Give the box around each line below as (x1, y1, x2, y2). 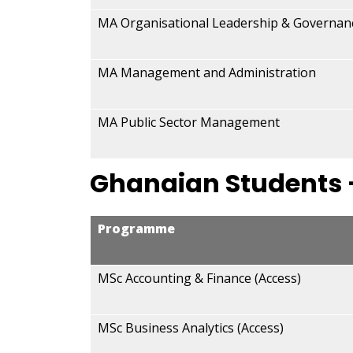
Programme (98, 220, 175, 237)
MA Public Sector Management (98, 113, 280, 131)
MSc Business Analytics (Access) (98, 319, 284, 336)
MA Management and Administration (98, 64, 316, 81)
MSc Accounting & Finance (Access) (98, 269, 301, 287)
